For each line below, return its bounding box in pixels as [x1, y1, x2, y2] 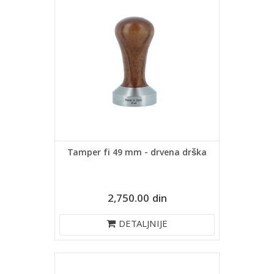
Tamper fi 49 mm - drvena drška [67, 146, 207, 161]
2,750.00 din [107, 191, 167, 209]
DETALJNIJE [119, 217, 168, 233]
